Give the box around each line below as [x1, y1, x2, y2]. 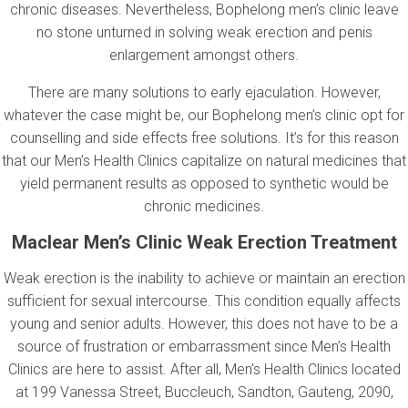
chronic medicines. [144, 197, 264, 215]
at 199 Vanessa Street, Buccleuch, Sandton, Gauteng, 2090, [15, 382, 393, 401]
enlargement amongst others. [109, 46, 299, 64]
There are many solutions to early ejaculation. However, [27, 83, 381, 101]
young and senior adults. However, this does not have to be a [10, 314, 398, 332]
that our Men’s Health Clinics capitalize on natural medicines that [2, 151, 406, 169]
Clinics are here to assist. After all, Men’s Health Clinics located [7, 360, 401, 378]
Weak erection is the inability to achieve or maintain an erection [3, 269, 405, 287]
